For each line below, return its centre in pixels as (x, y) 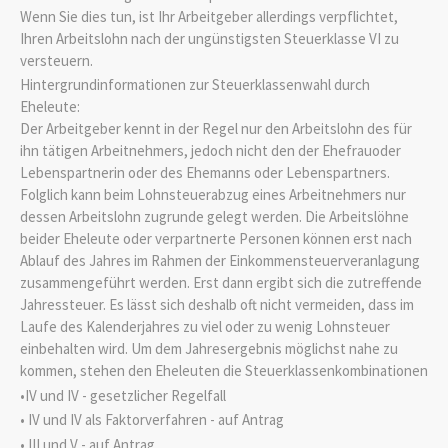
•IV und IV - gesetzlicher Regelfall (123, 395)
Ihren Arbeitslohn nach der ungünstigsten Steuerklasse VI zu (209, 38)
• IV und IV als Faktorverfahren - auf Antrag (152, 420)
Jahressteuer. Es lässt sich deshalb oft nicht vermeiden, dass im (217, 305)
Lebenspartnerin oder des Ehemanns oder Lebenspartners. (205, 173)
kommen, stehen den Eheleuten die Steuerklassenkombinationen (224, 371)
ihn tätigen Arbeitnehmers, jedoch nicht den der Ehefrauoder (210, 151)
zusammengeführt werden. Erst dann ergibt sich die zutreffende (221, 283)
